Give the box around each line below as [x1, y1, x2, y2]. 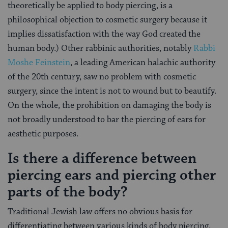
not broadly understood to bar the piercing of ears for [8, 114, 206, 126]
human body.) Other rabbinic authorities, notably [8, 43, 191, 54]
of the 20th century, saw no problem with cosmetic [8, 71, 196, 83]
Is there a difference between [8, 149, 196, 168]
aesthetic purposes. [8, 128, 78, 140]
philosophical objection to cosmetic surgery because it [8, 14, 207, 26]
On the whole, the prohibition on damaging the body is [8, 100, 211, 111]
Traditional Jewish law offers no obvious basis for [8, 206, 192, 217]
